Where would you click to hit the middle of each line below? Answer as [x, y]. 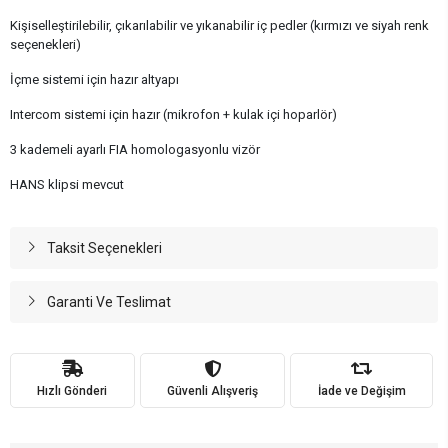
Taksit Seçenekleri [104, 247]
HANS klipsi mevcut [67, 184]
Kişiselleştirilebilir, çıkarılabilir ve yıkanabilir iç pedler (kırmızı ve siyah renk [219, 25]
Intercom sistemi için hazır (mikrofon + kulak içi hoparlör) [173, 114]
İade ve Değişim [361, 391]
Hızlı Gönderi [72, 391]
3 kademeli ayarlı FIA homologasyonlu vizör [135, 149]
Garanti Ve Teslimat [108, 301]
